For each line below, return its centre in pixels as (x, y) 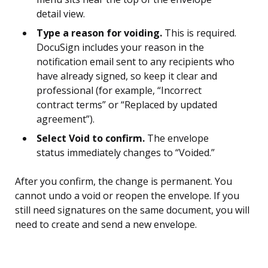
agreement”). (66, 119)
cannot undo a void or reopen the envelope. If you (127, 196)
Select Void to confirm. (91, 138)
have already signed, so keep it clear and (127, 76)
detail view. (61, 14)
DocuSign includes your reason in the (120, 48)
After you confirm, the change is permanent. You (124, 182)
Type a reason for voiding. (99, 33)
